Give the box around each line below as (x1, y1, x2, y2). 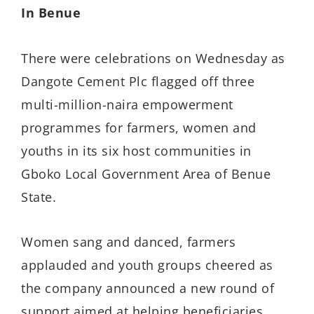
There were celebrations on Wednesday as (21, 49, 285, 67)
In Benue (21, 4, 81, 22)
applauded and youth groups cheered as (21, 257, 273, 274)
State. (21, 188, 56, 205)
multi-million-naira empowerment (21, 95, 233, 113)
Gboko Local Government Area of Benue (21, 165, 271, 182)
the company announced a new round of (21, 280, 274, 297)
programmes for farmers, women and (21, 118, 257, 136)
